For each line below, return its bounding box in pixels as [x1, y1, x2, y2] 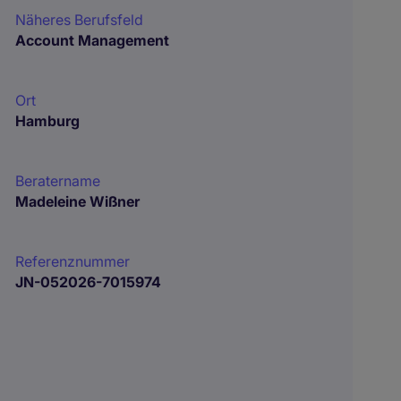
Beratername [15, 172, 101, 190]
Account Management [15, 31, 170, 49]
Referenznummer [15, 252, 131, 270]
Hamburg [15, 112, 81, 130]
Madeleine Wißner [15, 192, 141, 210]
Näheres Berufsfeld [15, 11, 144, 29]
